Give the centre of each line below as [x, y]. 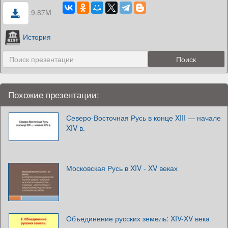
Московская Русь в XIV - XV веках [122, 168]
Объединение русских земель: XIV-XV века [138, 219]
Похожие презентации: [54, 95]
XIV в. [76, 128]
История [37, 36]
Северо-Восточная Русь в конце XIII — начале [144, 118]
